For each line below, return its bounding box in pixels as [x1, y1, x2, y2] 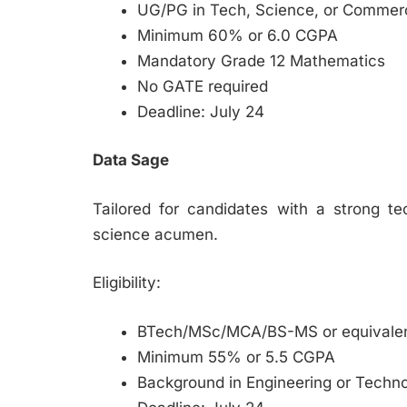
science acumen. [93, 224, 218, 243]
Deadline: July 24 [136, 102, 264, 121]
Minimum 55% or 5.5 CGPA [136, 347, 335, 366]
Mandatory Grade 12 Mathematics [136, 51, 385, 70]
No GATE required [136, 76, 268, 95]
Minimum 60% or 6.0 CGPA [136, 25, 338, 45]
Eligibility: [93, 273, 161, 293]
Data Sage [93, 151, 169, 170]
